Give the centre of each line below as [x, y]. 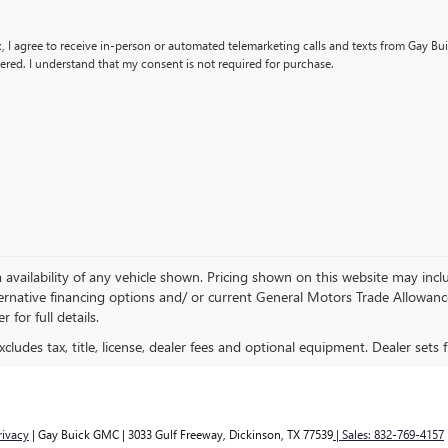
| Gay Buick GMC [74, 434]
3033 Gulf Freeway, [175, 434]
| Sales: [353, 434]
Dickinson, [255, 434]
